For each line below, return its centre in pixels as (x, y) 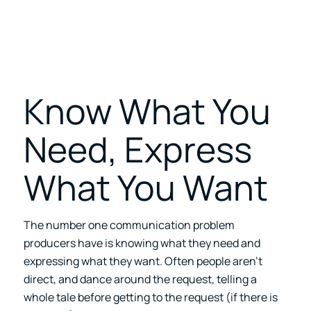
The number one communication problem (129, 225)
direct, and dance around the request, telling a (140, 279)
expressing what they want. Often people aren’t (143, 261)
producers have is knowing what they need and (142, 243)
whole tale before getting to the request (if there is (150, 297)
